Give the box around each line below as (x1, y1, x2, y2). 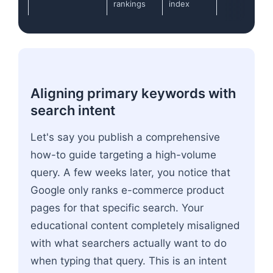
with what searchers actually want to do (30, 236, 227, 249)
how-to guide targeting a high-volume (30, 148, 216, 161)
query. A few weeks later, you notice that (30, 166, 230, 179)
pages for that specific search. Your (30, 201, 204, 214)
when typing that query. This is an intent (30, 254, 227, 267)
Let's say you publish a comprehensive (30, 130, 220, 143)
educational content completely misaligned (30, 219, 240, 232)
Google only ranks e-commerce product (30, 183, 224, 196)
